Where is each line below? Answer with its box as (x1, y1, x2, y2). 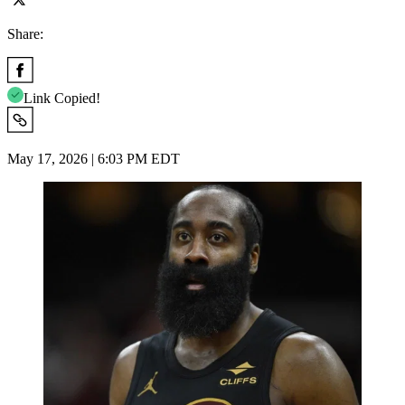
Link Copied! (24, 89, 100, 106)
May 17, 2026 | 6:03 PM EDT (7, 150, 180, 166)
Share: (7, 25, 43, 42)
